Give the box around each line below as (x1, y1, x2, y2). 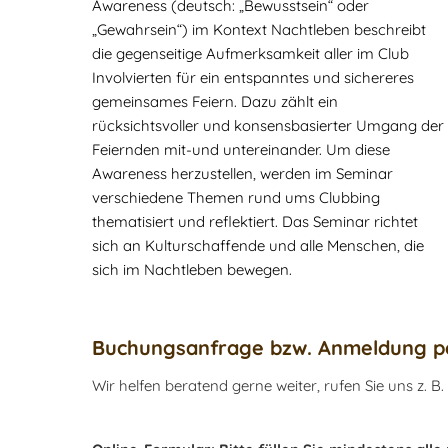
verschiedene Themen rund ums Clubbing (92, 188, 380, 207)
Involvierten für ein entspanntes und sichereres (92, 68, 414, 87)
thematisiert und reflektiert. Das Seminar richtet (92, 212, 418, 231)
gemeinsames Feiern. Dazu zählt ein (92, 92, 338, 111)
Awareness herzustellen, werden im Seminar (92, 164, 393, 183)
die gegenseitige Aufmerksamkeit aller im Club (92, 44, 409, 63)
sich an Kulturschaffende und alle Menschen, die (92, 236, 424, 255)
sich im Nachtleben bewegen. (92, 260, 292, 279)
